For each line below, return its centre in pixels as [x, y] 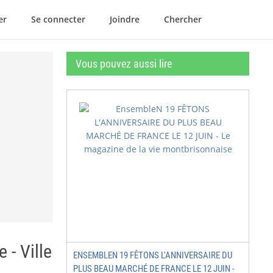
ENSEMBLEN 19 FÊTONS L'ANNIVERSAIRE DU [153, 255]
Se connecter [58, 19]
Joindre [125, 19]
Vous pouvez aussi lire [124, 64]
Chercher [183, 19]
